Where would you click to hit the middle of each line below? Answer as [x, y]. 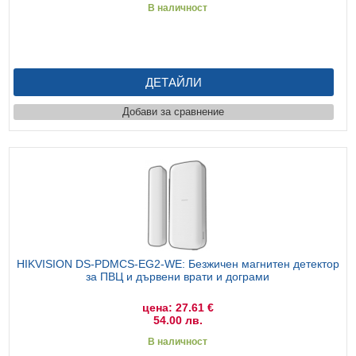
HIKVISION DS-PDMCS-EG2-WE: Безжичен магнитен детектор [178, 263]
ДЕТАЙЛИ [173, 82]
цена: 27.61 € [178, 307]
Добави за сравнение [174, 111]
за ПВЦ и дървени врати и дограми [178, 276]
